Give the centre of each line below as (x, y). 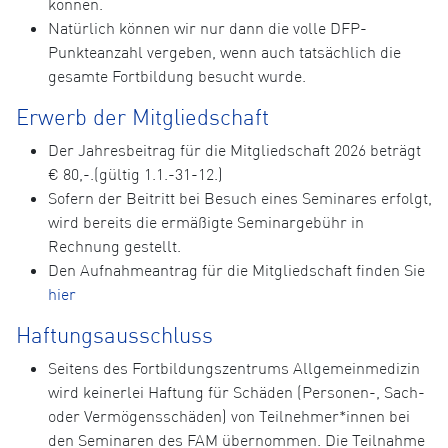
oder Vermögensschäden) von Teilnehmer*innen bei (229, 416)
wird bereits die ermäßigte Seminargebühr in (206, 222)
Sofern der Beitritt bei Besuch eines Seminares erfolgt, (240, 198)
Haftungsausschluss (114, 335)
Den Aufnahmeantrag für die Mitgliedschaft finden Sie (236, 270)
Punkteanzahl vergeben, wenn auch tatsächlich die (224, 52)
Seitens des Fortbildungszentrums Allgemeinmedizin (234, 368)
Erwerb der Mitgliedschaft (142, 117)
